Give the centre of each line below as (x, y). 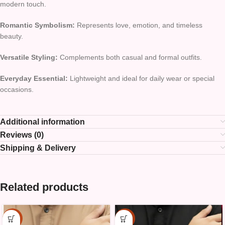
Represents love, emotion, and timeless (139, 25)
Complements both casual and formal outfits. (130, 58)
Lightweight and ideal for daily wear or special (141, 79)
